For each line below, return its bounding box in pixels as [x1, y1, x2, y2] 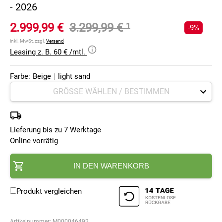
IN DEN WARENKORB [73, 162, 149, 170]
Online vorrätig [10, 136, 58, 146]
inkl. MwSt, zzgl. [10, 38, 46, 44]
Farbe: [10, 72, 30, 81]
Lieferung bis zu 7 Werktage [10, 125, 101, 135]
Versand [46, 38, 64, 44]
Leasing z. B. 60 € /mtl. [10, 48, 87, 57]
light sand [58, 72, 90, 81]
